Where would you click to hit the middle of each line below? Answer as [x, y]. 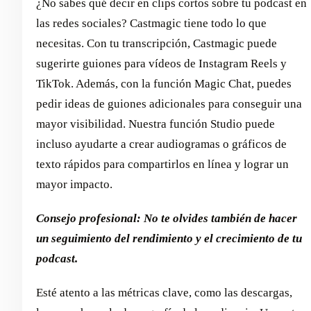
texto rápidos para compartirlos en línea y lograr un [162, 165]
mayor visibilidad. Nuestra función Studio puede [155, 124]
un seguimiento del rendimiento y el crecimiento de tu [169, 239]
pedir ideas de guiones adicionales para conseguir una [169, 104]
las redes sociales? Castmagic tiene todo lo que [151, 24]
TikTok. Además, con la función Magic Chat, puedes [164, 84]
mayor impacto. [74, 185]
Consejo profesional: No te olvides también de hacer [167, 219]
